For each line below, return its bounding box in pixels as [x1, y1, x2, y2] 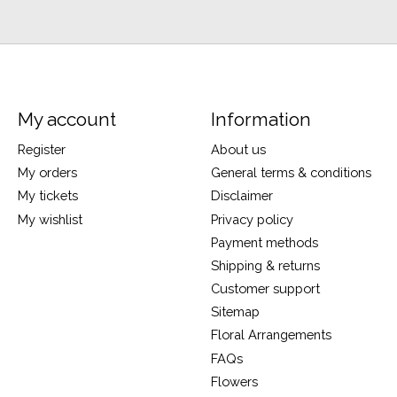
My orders [17, 165, 77, 181]
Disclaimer [210, 188, 273, 204]
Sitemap [210, 304, 260, 320]
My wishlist [17, 211, 82, 227]
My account [17, 107, 116, 130]
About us [210, 142, 266, 158]
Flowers [210, 373, 258, 389]
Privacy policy [210, 211, 293, 227]
